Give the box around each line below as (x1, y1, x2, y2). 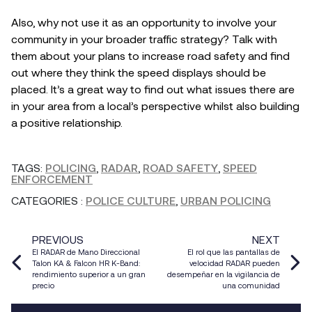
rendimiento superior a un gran (32, 269, 146, 279)
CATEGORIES (11, 193, 78, 207)
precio (32, 280, 54, 290)
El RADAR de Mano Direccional (32, 247, 140, 256)
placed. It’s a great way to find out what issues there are (11, 81, 295, 95)
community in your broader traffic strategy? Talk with (11, 31, 277, 45)
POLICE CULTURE (86, 193, 175, 207)
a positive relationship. (11, 115, 123, 129)
